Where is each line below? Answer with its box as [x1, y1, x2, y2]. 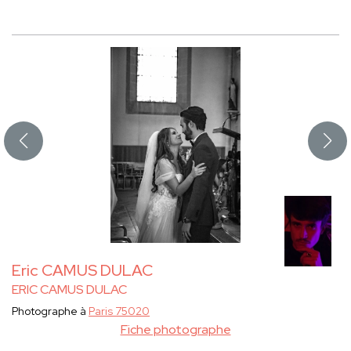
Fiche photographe [120, 321, 231, 338]
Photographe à [12, 304, 89, 319]
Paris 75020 [89, 304, 150, 319]
